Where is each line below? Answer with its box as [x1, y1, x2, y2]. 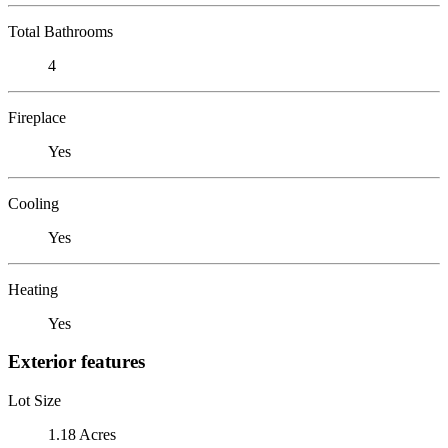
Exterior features [8, 351, 145, 373]
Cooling [8, 194, 59, 212]
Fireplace [8, 108, 66, 126]
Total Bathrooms [8, 22, 113, 40]
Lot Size [8, 391, 61, 409]
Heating [8, 280, 58, 298]
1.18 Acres [48, 425, 116, 443]
